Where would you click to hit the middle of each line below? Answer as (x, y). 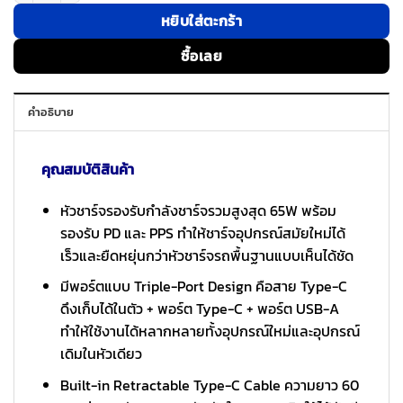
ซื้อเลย (201, 57)
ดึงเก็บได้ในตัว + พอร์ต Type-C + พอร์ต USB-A (199, 309)
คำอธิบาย (51, 112)
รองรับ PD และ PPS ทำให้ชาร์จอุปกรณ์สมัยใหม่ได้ (202, 233)
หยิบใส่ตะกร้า (201, 22)
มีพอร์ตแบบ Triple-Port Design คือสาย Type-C (203, 287)
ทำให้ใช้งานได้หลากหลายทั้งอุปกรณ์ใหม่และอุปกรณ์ (210, 331)
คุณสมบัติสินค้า (88, 169)
